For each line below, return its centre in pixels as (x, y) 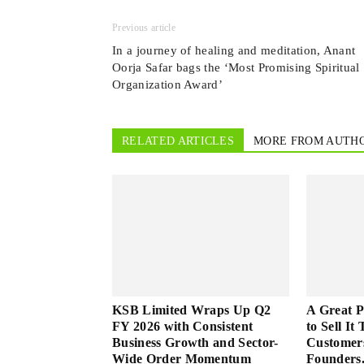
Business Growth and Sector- (195, 342)
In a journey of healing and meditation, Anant (234, 50)
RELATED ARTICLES (178, 141)
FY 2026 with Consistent (183, 326)
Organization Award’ (168, 84)
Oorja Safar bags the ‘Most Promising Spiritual (236, 67)
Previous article (144, 28)
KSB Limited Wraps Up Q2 (192, 310)
